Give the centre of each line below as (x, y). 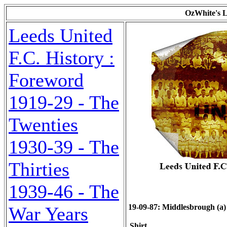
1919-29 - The (64, 102)
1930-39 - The (64, 147)
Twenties (43, 125)
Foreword (46, 80)
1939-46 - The (64, 192)
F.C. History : (62, 58)
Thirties (39, 169)
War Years (48, 214)
